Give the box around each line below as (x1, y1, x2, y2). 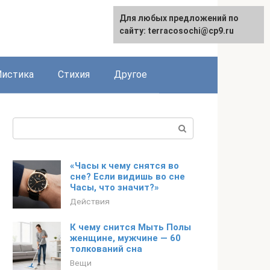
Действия (70, 196, 110, 206)
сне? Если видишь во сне (70, 171, 185, 182)
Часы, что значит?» (70, 182, 159, 193)
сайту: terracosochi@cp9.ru (119, 26, 234, 36)
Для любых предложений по (119, 13, 239, 23)
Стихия (58, 69, 90, 80)
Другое (114, 69, 147, 80)
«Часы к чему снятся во (70, 160, 179, 171)
